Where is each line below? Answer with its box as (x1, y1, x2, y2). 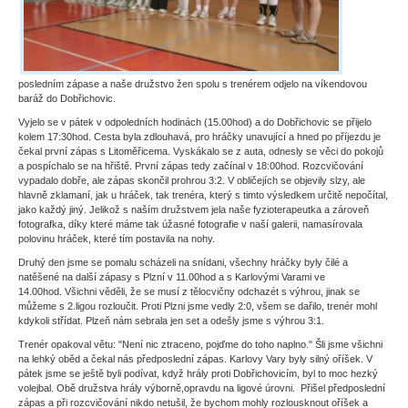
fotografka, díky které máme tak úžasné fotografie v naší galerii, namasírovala (18, 219, 362, 229)
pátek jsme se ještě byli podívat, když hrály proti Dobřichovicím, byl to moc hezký (18, 368, 378, 379)
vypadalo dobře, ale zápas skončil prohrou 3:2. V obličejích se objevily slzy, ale (18, 175, 365, 186)
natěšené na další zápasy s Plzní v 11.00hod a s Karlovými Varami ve (18, 271, 325, 282)
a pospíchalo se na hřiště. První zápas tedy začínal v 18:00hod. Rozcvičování (18, 160, 363, 171)
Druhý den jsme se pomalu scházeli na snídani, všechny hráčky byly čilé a (18, 257, 348, 268)
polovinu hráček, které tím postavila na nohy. (18, 233, 215, 244)
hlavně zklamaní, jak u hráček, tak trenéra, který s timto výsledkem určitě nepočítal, (18, 189, 388, 200)
